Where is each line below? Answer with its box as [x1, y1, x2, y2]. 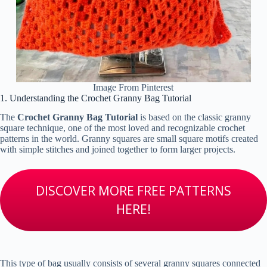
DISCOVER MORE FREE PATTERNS [36, 182, 231, 200]
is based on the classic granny [138, 112, 251, 123]
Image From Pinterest [93, 82, 174, 92]
